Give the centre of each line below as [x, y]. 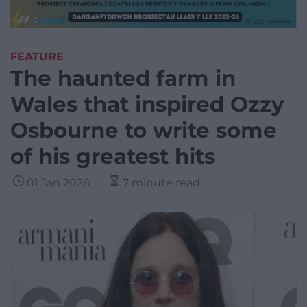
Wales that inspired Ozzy [147, 105]
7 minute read [161, 183]
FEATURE [37, 57]
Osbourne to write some [144, 131]
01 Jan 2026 [58, 183]
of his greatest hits [113, 157]
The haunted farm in [123, 78]
